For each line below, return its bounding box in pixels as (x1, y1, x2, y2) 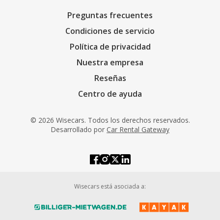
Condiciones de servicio (65, 26, 155, 36)
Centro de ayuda (78, 88, 142, 99)
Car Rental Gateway (107, 125, 169, 134)
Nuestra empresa (77, 57, 143, 68)
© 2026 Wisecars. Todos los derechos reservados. (30, 115, 190, 125)
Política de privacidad (69, 41, 151, 52)
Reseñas (94, 73, 126, 83)
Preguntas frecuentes (67, 10, 153, 21)
